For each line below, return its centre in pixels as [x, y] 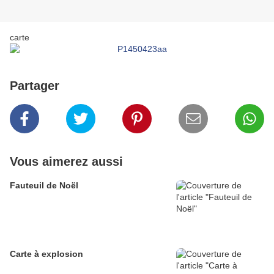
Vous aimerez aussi [66, 162]
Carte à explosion [46, 254]
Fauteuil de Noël [44, 186]
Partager [35, 86]
